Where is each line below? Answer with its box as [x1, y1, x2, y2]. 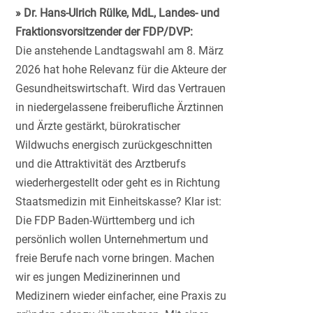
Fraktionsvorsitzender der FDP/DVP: [15, 24, 194, 38]
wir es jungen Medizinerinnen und [15, 270, 181, 284]
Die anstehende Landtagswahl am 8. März [15, 43, 224, 57]
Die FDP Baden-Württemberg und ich [15, 213, 196, 227]
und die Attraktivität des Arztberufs [15, 156, 187, 170]
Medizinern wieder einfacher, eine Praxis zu [15, 289, 227, 303]
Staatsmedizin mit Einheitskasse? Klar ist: [15, 194, 222, 208]
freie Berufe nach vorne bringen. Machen [15, 251, 215, 265]
